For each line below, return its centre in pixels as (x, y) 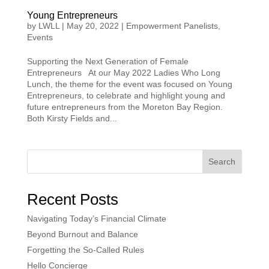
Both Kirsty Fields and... (72, 119)
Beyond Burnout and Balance (82, 234)
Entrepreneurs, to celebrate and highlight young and (126, 96)
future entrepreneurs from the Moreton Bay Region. (127, 107)
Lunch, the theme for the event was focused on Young (129, 84)
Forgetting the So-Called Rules (85, 250)
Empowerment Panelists (172, 26)
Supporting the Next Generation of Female (107, 62)
